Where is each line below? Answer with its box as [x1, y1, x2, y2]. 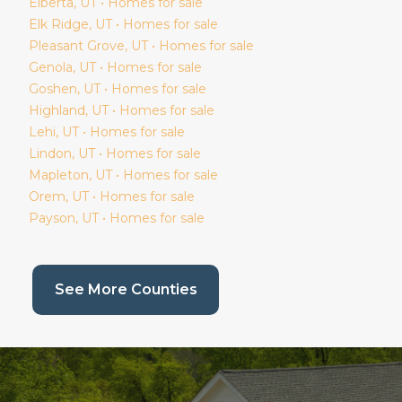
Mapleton [29, 166, 89, 183]
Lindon [29, 144, 72, 162]
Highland [29, 101, 85, 118]
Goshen [29, 80, 77, 97]
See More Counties [54, 280, 197, 298]
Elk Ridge [29, 15, 89, 32]
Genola [29, 58, 73, 75]
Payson [29, 209, 75, 226]
